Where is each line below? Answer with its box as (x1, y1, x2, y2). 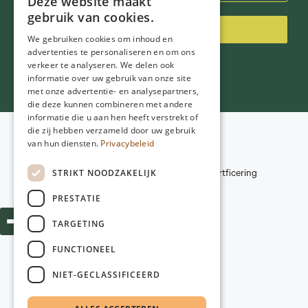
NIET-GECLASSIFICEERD (52, 268, 160, 280)
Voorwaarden (163, 128, 219, 139)
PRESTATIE (52, 192, 101, 204)
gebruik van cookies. (27, 9, 154, 25)
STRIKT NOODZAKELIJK (52, 166, 157, 179)
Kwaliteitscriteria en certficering (125, 167, 257, 178)
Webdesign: (101, 180, 150, 191)
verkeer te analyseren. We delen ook (27, 59, 175, 71)
